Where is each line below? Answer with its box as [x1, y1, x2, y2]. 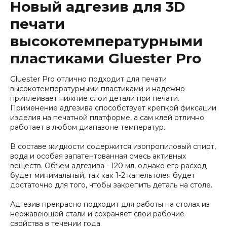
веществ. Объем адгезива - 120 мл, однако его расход [10, 161, 207, 170]
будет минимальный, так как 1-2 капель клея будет [10, 171, 195, 180]
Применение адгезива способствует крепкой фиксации [10, 103, 216, 112]
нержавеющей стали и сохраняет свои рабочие [10, 209, 184, 218]
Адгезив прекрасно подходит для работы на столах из [10, 200, 210, 209]
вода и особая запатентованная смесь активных [10, 152, 186, 161]
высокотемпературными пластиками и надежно [10, 84, 185, 93]
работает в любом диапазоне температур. [10, 123, 165, 132]
